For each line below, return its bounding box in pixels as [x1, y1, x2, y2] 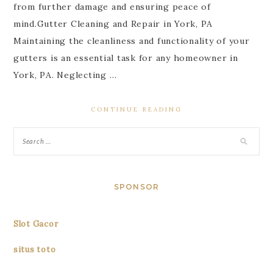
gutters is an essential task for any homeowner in [13, 52, 238, 64]
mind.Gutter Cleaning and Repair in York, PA [13, 18, 213, 30]
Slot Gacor [13, 219, 58, 230]
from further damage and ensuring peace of [13, 1, 211, 13]
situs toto [13, 244, 56, 255]
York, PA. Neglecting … [13, 69, 117, 81]
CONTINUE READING [91, 105, 182, 114]
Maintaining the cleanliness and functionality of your [13, 35, 250, 47]
